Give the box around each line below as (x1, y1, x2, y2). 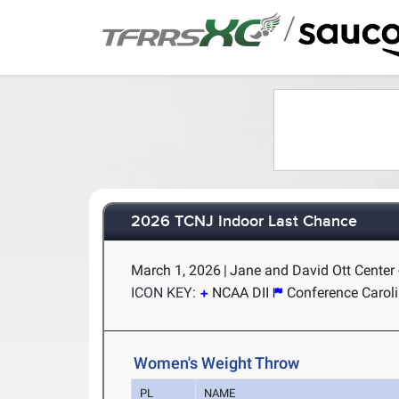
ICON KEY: (131, 284, 197, 301)
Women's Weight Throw (134, 354, 300, 372)
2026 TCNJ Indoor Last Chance (131, 212, 358, 232)
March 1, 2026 (131, 262, 222, 279)
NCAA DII (212, 284, 270, 301)
